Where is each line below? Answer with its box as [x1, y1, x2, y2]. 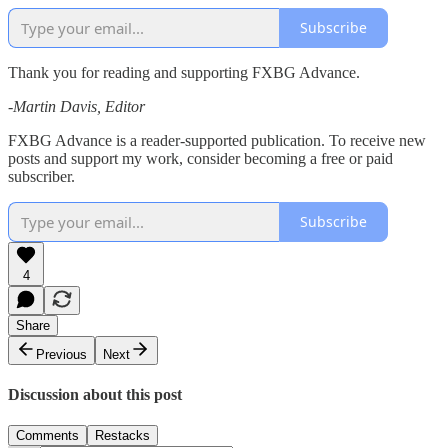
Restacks [95, 428, 150, 444]
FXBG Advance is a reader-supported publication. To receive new [8, 131, 426, 149]
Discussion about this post [8, 386, 182, 404]
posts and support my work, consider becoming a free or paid [8, 149, 393, 167]
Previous [36, 346, 87, 362]
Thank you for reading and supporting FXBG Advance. [8, 63, 360, 81]
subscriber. [8, 167, 75, 185]
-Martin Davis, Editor [8, 97, 145, 115]
